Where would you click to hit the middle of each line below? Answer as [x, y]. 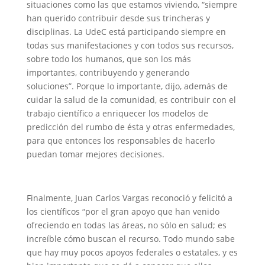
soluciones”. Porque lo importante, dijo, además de [127, 86]
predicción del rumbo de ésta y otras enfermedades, [130, 127]
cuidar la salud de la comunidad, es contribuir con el [131, 100]
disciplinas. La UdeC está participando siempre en [126, 32]
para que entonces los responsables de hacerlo [120, 140]
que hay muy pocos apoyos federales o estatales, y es [132, 252]
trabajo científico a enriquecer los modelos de [117, 113]
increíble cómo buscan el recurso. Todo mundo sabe [130, 239]
